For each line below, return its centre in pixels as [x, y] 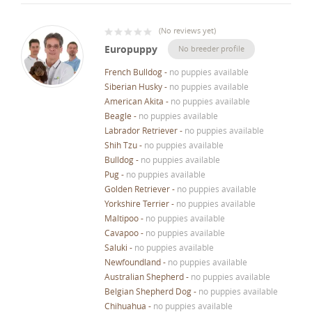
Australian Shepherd [144, 276]
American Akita [134, 101]
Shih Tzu [121, 145]
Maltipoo [122, 218]
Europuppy [131, 49]
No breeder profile [211, 48]
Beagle [118, 115]
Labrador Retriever [141, 130]
